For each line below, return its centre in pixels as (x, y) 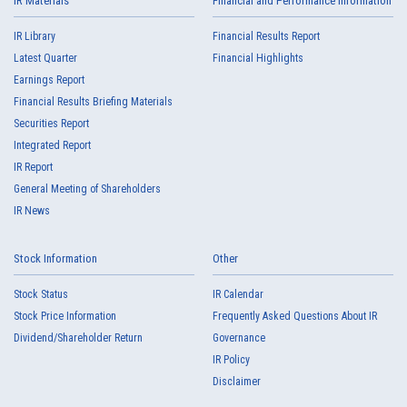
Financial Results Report (266, 36)
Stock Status (41, 294)
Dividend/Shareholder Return (78, 338)
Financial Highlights (258, 58)
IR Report (33, 167)
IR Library (35, 36)
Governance (239, 338)
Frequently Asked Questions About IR (295, 316)
